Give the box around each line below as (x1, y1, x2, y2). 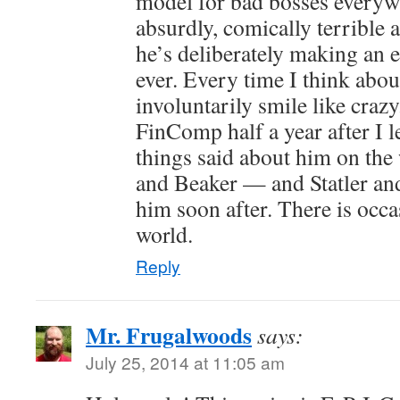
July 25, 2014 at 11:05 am (86, 350, 285, 374)
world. (136, 219, 193, 249)
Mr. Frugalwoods (86, 318, 252, 352)
